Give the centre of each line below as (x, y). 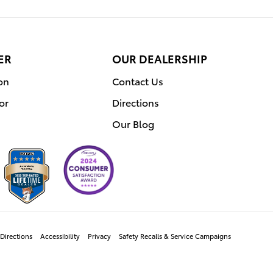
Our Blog (133, 123)
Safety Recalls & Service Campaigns (175, 236)
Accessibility (60, 236)
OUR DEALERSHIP (160, 58)
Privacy (99, 236)
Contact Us (138, 80)
